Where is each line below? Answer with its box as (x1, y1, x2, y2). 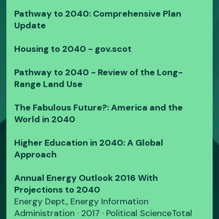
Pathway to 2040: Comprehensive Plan (14, 8, 182, 20)
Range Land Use (14, 78, 83, 90)
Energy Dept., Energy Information (14, 196, 149, 208)
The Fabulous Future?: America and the (14, 102, 183, 114)
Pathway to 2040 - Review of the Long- (14, 66, 183, 79)
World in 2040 (14, 113, 76, 126)
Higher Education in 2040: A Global (14, 137, 164, 149)
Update (14, 20, 46, 32)
